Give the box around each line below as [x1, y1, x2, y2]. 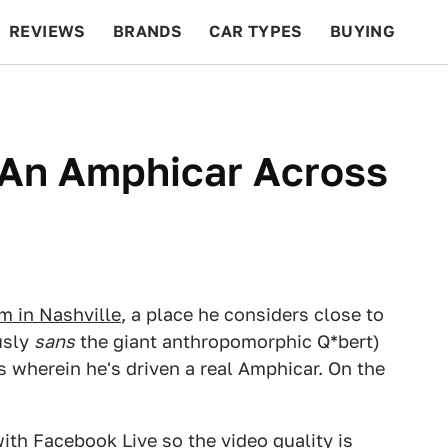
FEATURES [331, 86, 420, 105]
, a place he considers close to [121, 304, 384, 325]
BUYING [329, 22, 396, 41]
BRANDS [112, 22, 183, 41]
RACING [166, 86, 232, 105]
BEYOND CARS [20, 86, 140, 105]
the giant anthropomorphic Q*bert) [75, 331, 380, 352]
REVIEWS [9, 22, 86, 41]
